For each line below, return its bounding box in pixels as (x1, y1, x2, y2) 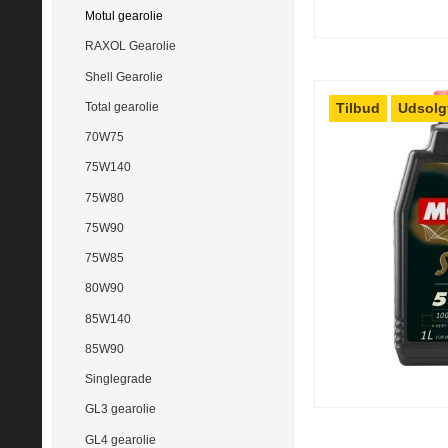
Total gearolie (84, 99, 159, 114)
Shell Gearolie (84, 69, 163, 84)
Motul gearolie (84, 9, 163, 24)
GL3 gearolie (84, 402, 156, 417)
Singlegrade (84, 372, 152, 387)
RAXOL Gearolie (84, 39, 176, 54)
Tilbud (336, 99, 381, 116)
